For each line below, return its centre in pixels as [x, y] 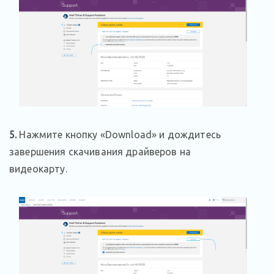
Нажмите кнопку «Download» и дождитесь [119, 134]
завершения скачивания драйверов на [100, 151]
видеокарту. [38, 168]
